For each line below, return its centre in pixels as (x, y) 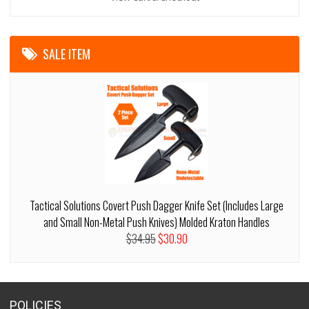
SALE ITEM (67, 54)
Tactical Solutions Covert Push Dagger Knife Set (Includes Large (157, 206)
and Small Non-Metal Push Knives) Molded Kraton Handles (157, 222)
